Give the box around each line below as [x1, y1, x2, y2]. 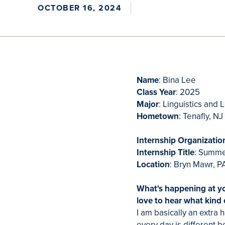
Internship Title [137, 146, 194, 159]
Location [137, 158, 170, 171]
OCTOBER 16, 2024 [38, 2, 122, 14]
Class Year [137, 86, 176, 98]
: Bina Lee [159, 74, 198, 86]
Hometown [137, 110, 179, 123]
